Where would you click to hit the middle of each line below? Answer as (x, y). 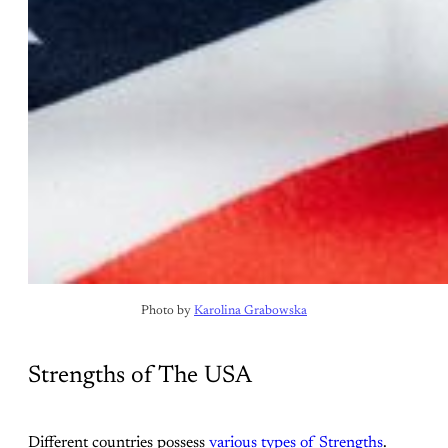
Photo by (167, 311)
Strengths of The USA (140, 376)
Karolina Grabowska (250, 311)
